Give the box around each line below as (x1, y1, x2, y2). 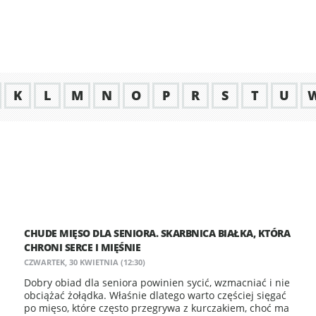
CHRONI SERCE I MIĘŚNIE (24, 241, 140, 254)
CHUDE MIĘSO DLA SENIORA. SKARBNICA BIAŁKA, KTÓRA (24, 226, 290, 240)
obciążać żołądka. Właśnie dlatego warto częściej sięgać (24, 288, 286, 302)
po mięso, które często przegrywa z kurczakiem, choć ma (24, 301, 289, 315)
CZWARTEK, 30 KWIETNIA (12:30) (24, 257, 145, 267)
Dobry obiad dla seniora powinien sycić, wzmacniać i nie (24, 276, 290, 289)
